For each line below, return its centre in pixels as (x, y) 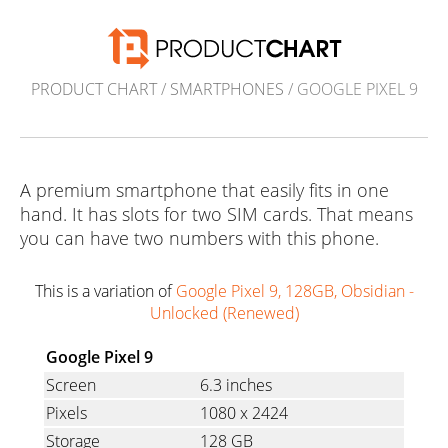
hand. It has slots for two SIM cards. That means (216, 214)
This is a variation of (105, 291)
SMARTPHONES (226, 89)
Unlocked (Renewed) (224, 313)
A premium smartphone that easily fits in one (204, 190)
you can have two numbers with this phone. (199, 238)
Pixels (66, 413)
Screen (71, 385)
